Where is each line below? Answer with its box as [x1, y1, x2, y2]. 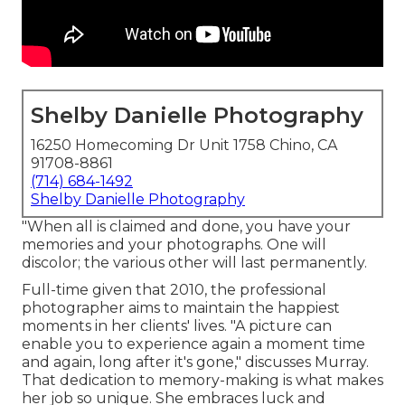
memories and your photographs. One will [22, 236, 326, 254]
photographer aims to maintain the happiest [22, 299, 340, 317]
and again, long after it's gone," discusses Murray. [22, 353, 369, 372]
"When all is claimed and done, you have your [22, 218, 351, 236]
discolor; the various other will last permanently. [22, 254, 367, 272]
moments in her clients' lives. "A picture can [22, 317, 332, 335]
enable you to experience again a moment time [22, 335, 365, 353]
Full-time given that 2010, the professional [22, 281, 326, 299]
